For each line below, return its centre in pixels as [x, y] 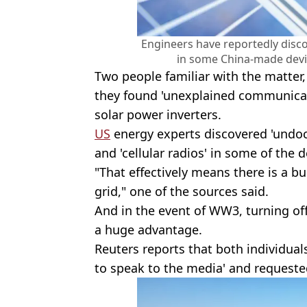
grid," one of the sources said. [182, 192]
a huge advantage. [148, 230]
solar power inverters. [158, 115]
